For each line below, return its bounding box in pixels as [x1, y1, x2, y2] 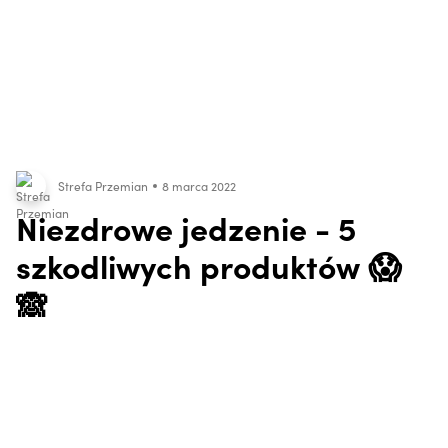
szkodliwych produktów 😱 [16, 242, 401, 288]
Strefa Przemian [58, 177, 148, 195]
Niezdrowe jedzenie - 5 [16, 204, 356, 250]
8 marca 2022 [162, 177, 236, 195]
